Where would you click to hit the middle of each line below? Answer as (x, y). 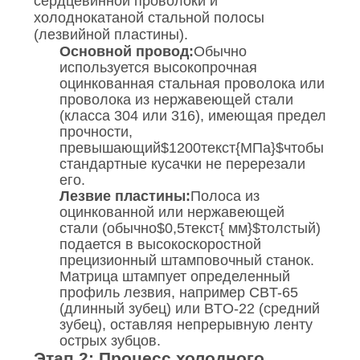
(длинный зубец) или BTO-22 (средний (189, 309)
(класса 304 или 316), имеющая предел (192, 116)
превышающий (110, 148)
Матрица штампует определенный (174, 277)
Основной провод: (126, 52)
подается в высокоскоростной (160, 245)
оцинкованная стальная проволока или (192, 84)
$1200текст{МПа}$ (222, 148)
